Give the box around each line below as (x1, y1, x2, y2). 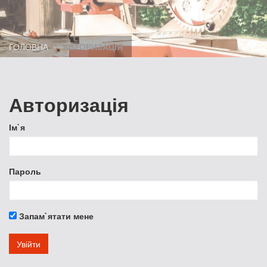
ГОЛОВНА (9, 41, 48, 52)
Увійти (17, 238, 41, 250)
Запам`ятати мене (17, 210, 94, 222)
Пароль (9, 165, 41, 177)
